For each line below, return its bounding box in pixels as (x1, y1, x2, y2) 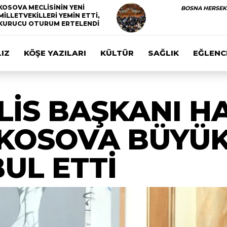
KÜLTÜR (100, 48, 134, 58)
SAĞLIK (148, 48, 179, 58)
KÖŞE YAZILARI (24, 48, 86, 58)
